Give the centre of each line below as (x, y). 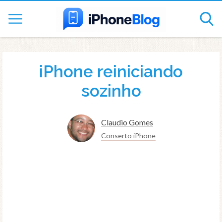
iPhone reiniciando (111, 71)
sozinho (111, 91)
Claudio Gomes (127, 122)
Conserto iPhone (128, 136)
